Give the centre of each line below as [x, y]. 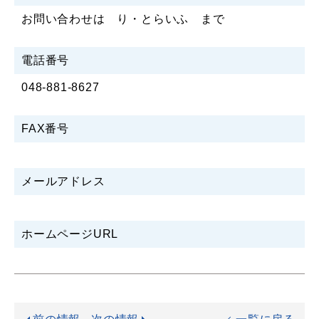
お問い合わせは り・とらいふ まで [123, 19]
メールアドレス [63, 182]
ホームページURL [70, 234]
